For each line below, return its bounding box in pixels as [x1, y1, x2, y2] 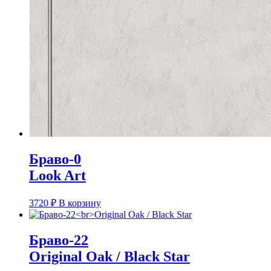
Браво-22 [29, 232, 88, 248]
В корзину [59, 197, 101, 208]
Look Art [29, 167, 86, 183]
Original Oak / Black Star [29, 248, 190, 264]
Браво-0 [29, 151, 81, 167]
